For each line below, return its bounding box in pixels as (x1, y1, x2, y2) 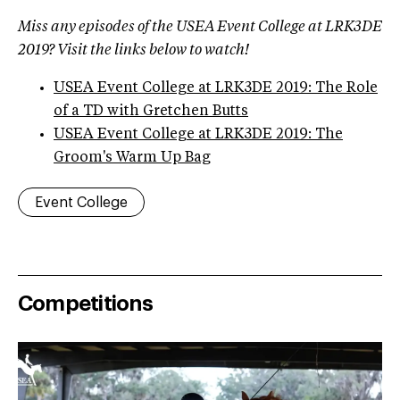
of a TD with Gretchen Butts (54, 104, 248, 120)
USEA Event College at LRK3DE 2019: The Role (54, 81, 378, 96)
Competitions (18, 293, 153, 315)
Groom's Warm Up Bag (54, 151, 211, 166)
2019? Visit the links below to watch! (18, 44, 249, 59)
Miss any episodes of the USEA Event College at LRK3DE (18, 21, 382, 36)
